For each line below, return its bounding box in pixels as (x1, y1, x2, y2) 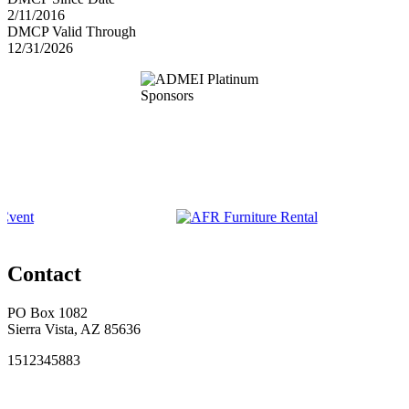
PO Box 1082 (7, 304, 88, 320)
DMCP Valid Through (7, 23, 136, 39)
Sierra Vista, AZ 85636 (7, 320, 141, 337)
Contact (7, 261, 81, 286)
